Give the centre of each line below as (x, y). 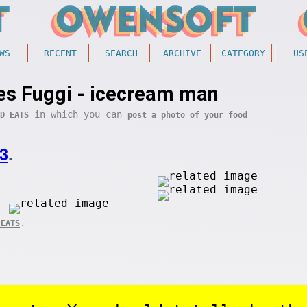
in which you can (78, 114)
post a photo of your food (187, 115)
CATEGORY (243, 53)
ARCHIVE (182, 53)
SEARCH (121, 53)
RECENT (60, 53)
